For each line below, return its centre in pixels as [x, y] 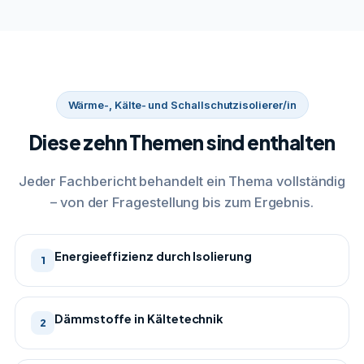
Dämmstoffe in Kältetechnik [139, 318]
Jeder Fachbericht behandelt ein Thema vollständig [182, 181]
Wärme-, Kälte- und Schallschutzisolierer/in [182, 104]
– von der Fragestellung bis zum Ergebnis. [182, 202]
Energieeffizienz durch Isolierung [153, 256]
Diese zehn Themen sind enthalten [182, 142]
